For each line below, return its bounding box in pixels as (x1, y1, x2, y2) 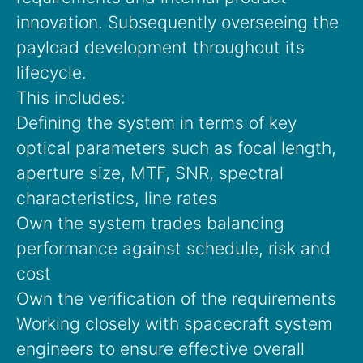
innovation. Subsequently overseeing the (16, 12, 339, 33)
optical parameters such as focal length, (16, 138, 336, 159)
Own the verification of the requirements (16, 288, 336, 310)
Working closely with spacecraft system (16, 314, 332, 335)
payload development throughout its (16, 37, 305, 58)
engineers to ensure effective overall (16, 339, 305, 360)
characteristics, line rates (16, 188, 217, 209)
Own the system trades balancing (16, 213, 284, 234)
